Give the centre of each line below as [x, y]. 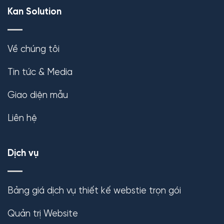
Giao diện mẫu [38, 95]
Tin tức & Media [40, 72]
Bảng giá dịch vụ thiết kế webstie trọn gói [94, 191]
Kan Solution [34, 12]
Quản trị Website [43, 214]
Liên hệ [22, 118]
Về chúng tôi [33, 49]
